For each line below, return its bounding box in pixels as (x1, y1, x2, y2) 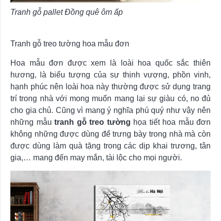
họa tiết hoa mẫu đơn (130, 117, 211, 126)
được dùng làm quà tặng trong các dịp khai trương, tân (10, 141, 211, 150)
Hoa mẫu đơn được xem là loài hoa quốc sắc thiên (10, 58, 211, 67)
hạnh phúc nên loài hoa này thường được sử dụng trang (10, 82, 211, 91)
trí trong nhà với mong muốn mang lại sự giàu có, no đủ (10, 94, 211, 103)
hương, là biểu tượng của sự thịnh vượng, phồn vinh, (10, 70, 211, 79)
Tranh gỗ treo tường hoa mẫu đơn (10, 39, 129, 48)
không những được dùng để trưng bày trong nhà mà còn (10, 129, 211, 138)
